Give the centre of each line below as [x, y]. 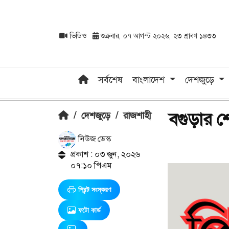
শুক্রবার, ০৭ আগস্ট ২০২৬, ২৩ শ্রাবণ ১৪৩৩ [157, 36]
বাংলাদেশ [150, 79]
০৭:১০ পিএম [91, 165]
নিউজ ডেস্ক [94, 139]
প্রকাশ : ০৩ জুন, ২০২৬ [105, 154]
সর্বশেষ [111, 79]
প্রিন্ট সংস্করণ [95, 189]
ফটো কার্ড [89, 210]
